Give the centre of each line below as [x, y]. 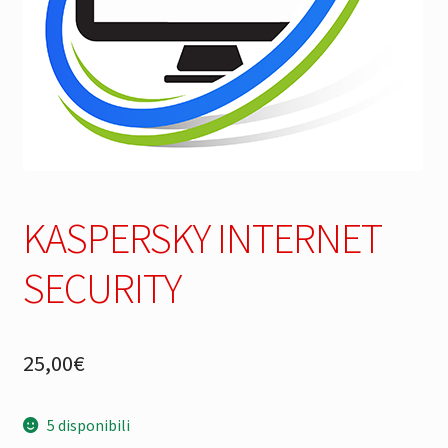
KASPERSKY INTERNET [202, 237]
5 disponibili [89, 425]
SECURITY [101, 287]
